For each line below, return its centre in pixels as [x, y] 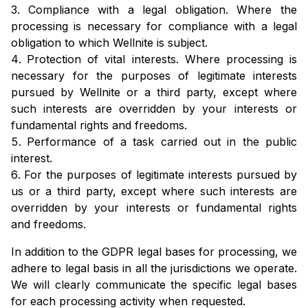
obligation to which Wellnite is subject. [109, 43]
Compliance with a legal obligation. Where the [163, 10]
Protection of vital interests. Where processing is [162, 59]
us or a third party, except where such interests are [154, 191]
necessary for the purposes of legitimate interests [154, 76]
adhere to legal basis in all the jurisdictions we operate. [154, 268]
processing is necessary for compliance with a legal [154, 26]
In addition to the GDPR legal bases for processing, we [154, 252]
